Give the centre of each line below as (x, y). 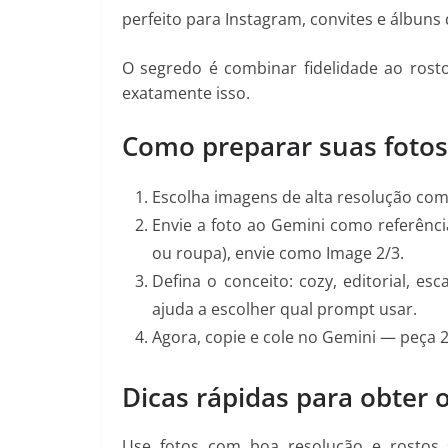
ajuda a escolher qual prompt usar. (284, 308)
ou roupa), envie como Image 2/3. (278, 252)
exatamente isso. (186, 92)
